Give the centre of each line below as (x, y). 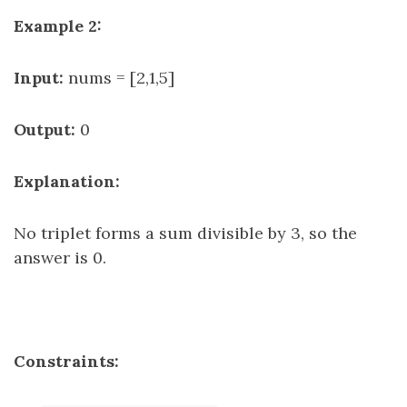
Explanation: (67, 181)
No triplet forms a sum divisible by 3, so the (185, 233)
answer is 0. (60, 258)
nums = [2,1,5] (121, 78)
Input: (39, 78)
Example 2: (58, 26)
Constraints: (66, 361)
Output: (45, 129)
